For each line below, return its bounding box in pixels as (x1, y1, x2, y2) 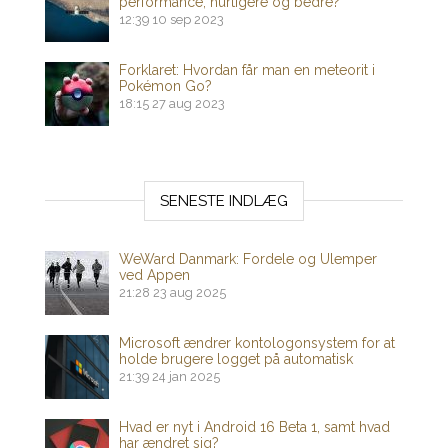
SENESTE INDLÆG (160, 192, 288, 211)
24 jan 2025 (152, 369, 220, 385)
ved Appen (119, 267, 190, 284)
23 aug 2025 (153, 285, 226, 301)
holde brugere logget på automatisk (119, 351, 353, 368)
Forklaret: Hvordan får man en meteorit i (119, 62, 375, 79)
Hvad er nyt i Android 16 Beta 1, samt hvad (119, 419, 390, 436)
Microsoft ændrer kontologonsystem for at (119, 335, 395, 352)
